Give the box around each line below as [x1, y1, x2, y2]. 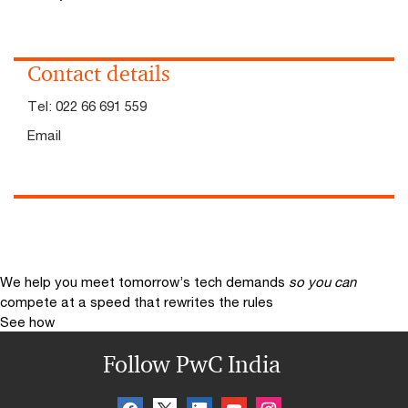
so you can [289, 273, 356, 290]
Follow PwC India [102, 350, 280, 379]
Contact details [27, 60, 170, 87]
